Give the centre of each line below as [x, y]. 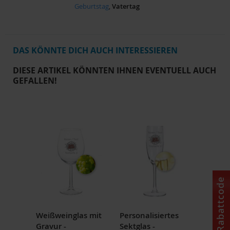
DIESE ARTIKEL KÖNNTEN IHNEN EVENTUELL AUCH [114, 70]
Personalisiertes [149, 216]
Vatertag [126, 6]
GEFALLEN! [35, 80]
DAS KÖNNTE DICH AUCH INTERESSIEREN [95, 50]
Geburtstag [92, 6]
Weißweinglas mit [69, 216]
